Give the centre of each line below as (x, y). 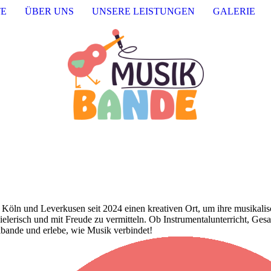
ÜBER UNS (49, 11)
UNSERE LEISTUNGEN (143, 11)
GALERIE (234, 11)
